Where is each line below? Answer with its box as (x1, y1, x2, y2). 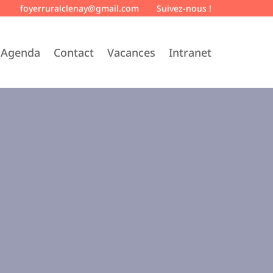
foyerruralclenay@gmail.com (20, 2, 140, 14)
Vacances (107, 44, 156, 60)
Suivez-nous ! (157, 2, 212, 14)
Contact (54, 44, 94, 60)
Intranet (169, 44, 212, 60)
